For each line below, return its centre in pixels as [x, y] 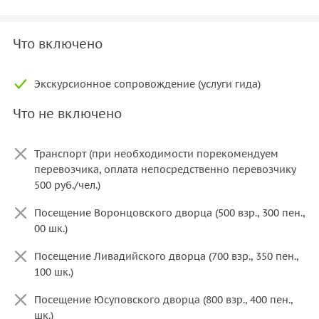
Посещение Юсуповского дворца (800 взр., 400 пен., [163, 299]
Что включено [58, 43]
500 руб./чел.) [67, 185]
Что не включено [67, 113]
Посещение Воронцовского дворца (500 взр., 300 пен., [169, 213]
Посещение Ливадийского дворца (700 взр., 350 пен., [166, 256]
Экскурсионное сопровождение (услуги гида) [147, 84]
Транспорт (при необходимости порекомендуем [156, 153]
